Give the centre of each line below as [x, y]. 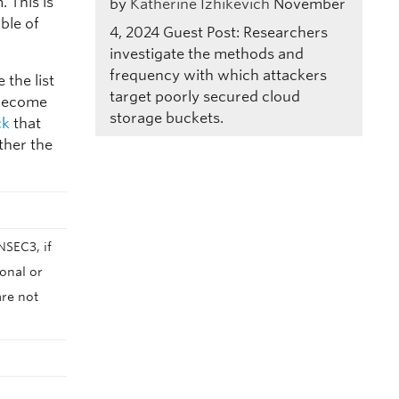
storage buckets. [166, 118]
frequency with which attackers [218, 76]
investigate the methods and [206, 54]
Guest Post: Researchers [245, 33]
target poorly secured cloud [204, 97]
